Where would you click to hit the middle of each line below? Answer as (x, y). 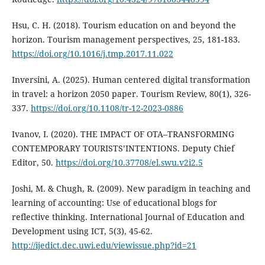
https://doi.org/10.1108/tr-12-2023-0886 (107, 108)
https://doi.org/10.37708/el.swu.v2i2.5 (129, 163)
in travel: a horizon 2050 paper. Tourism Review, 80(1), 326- (131, 94)
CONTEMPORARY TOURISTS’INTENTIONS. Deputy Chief (123, 148)
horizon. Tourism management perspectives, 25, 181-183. (126, 40)
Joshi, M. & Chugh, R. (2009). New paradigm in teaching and (131, 189)
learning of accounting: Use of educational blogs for (114, 203)
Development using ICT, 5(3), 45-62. (82, 231)
